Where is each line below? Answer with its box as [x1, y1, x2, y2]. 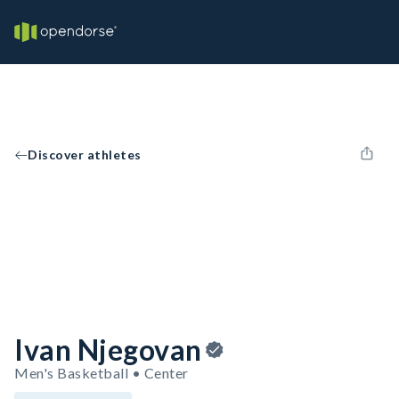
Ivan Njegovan [14, 332, 202, 367]
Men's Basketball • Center [14, 364, 189, 381]
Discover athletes [28, 147, 142, 162]
